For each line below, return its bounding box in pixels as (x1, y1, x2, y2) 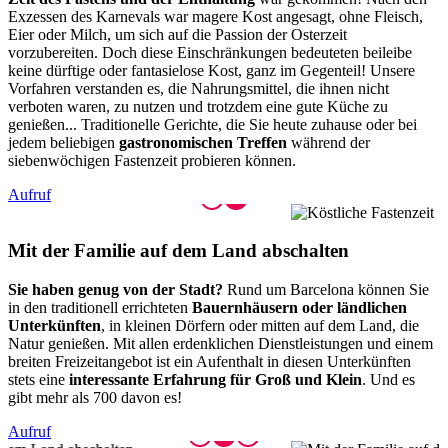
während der (287, 133, 370, 151)
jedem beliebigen (8, 133, 119, 151)
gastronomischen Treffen (119, 133, 287, 151)
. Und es (362, 371, 415, 389)
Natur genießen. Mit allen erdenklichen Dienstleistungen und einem (8, 335, 433, 353)
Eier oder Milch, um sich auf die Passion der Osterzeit (8, 25, 347, 43)
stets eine (8, 371, 69, 389)
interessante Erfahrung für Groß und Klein (69, 371, 362, 389)
